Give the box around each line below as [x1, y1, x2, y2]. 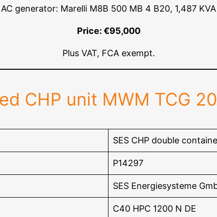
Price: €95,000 [77, 26, 140, 36]
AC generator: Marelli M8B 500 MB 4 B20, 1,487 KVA [1, 3, 216, 14]
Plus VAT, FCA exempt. [62, 48, 155, 59]
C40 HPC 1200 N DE [113, 203, 196, 214]
